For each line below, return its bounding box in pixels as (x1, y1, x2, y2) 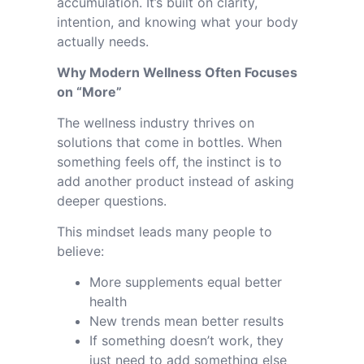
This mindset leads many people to (57, 223, 272, 240)
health (89, 293, 127, 310)
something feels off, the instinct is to (57, 154, 282, 170)
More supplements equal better (89, 274, 282, 290)
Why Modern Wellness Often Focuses (57, 64, 297, 80)
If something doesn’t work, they (89, 332, 284, 349)
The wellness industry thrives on (57, 115, 254, 131)
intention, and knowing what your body (57, 14, 298, 30)
